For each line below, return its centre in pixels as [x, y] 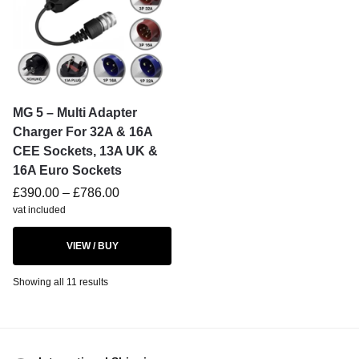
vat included [39, 210]
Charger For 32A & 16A [83, 132]
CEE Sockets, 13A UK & [85, 151]
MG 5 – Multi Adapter [75, 113]
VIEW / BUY [92, 246]
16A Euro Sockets [67, 170]
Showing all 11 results [61, 282]
